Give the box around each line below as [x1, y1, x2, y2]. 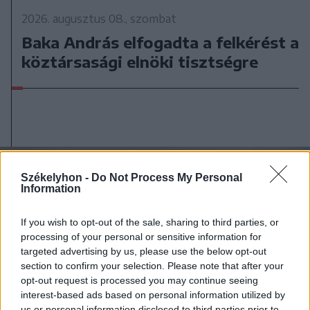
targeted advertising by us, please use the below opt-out [21, 246, 266, 257]
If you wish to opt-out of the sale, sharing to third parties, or [21, 217, 279, 228]
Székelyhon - [21, 172, 91, 183]
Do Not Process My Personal [91, 172, 242, 183]
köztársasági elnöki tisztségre [21, 52, 259, 72]
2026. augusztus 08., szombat [21, 12, 177, 26]
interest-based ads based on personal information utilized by [21, 289, 285, 300]
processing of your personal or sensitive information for [21, 231, 262, 242]
